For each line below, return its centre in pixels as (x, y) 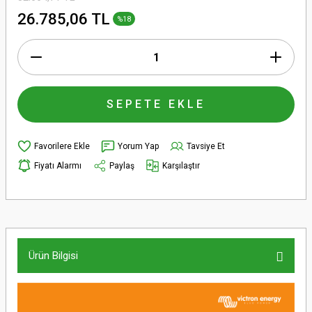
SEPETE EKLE (156, 104)
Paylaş (122, 165)
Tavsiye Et (206, 146)
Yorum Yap (138, 146)
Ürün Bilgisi (53, 256)
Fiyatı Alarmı (58, 165)
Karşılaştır (181, 165)
